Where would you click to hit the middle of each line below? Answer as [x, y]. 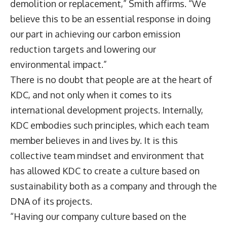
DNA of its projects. [52, 201]
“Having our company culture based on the [98, 216]
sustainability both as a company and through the [113, 186]
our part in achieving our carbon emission [95, 34]
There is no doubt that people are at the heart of [111, 79]
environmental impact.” [60, 64]
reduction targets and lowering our [83, 49]
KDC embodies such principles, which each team [109, 125]
